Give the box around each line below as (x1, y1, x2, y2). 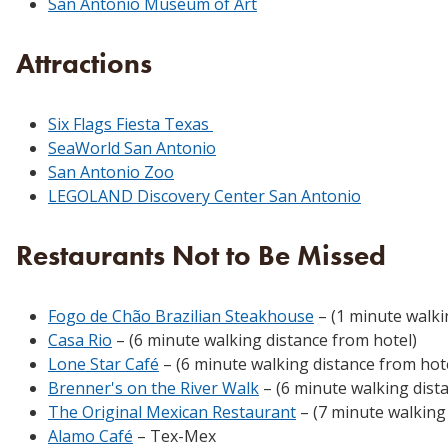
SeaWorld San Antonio (48, 136, 216, 159)
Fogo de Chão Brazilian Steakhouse (48, 304, 314, 327)
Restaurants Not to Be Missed (16, 237, 386, 273)
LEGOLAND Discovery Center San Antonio (48, 184, 361, 207)
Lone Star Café (48, 352, 159, 375)
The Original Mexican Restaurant (48, 400, 296, 423)
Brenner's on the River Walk (48, 376, 259, 399)
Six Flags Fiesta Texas (48, 112, 213, 135)
